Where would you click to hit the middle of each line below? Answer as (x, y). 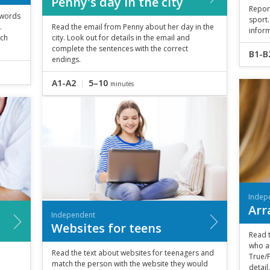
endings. (66, 59)
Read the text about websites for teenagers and (133, 253)
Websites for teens (106, 228)
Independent (73, 215)
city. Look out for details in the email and (121, 37)
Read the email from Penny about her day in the (133, 27)
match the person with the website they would (130, 263)
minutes (122, 83)
